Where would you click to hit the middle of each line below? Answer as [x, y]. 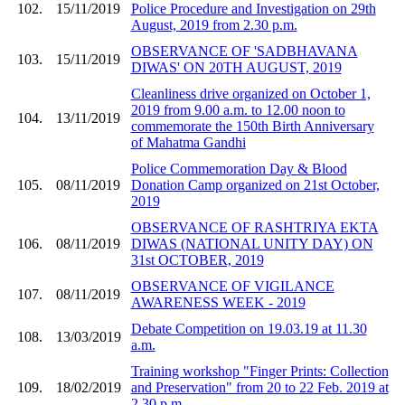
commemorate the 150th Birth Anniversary [252, 126]
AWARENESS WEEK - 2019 [218, 302]
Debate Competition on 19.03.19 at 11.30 [249, 328]
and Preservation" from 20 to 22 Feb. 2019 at [259, 387]
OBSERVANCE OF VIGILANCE [232, 286]
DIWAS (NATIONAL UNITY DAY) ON [252, 243]
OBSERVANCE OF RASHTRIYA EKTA [254, 227]
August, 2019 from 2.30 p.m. [214, 24]
